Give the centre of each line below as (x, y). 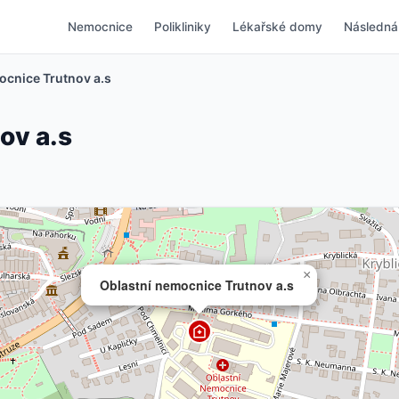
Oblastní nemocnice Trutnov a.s (197, 285)
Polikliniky (183, 26)
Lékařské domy (277, 26)
